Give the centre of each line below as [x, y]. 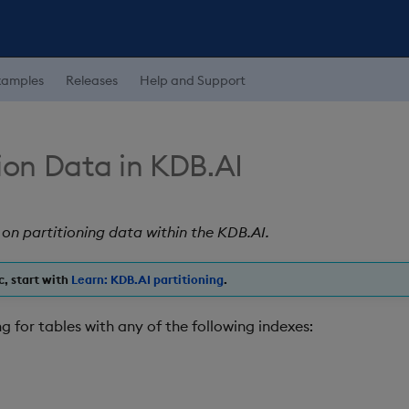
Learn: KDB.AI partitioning [147, 279]
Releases [92, 80]
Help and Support [193, 80]
